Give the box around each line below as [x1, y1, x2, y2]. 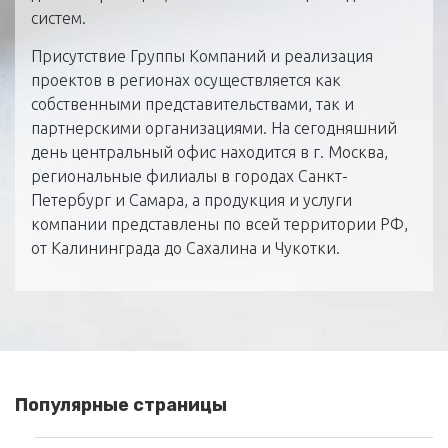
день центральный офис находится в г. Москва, [31, 143, 388, 162]
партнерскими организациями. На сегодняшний [31, 119, 397, 138]
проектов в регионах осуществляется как [31, 71, 341, 90]
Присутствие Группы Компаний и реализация [31, 47, 373, 66]
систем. [31, 9, 86, 28]
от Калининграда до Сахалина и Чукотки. [31, 239, 340, 258]
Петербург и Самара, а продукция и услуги [31, 191, 352, 210]
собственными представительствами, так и [31, 95, 354, 114]
